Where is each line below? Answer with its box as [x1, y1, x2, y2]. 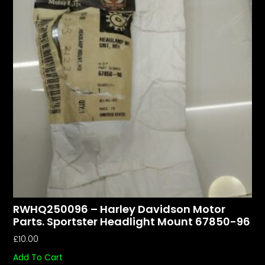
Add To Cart [13, 251, 63, 263]
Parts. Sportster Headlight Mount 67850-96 [13, 214, 251, 229]
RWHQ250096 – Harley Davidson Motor [13, 202, 226, 216]
